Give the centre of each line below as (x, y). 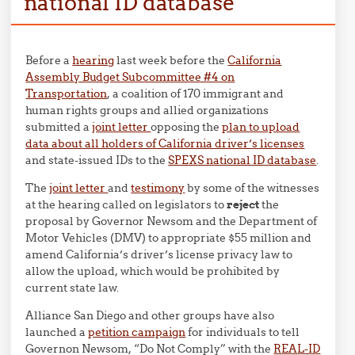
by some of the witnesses (252, 188)
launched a (57, 332)
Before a (49, 60)
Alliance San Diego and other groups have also (150, 315)
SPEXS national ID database (242, 160)
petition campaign (137, 332)
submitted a (59, 127)
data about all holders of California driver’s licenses (165, 143)
